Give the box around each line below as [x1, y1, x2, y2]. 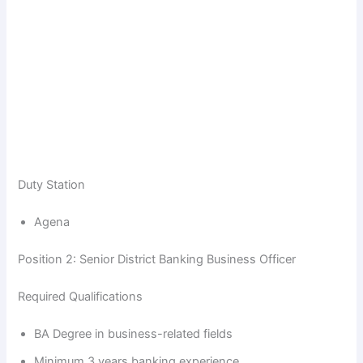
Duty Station [18, 177, 86, 192]
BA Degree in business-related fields [34, 326, 233, 341]
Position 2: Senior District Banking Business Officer [18, 251, 297, 267]
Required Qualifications [18, 288, 143, 304]
